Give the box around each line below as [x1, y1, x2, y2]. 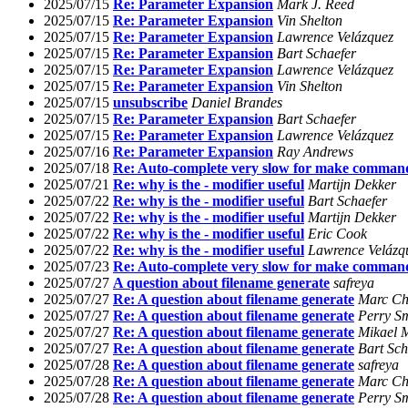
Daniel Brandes [191, 94, 282, 110]
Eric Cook [308, 225, 367, 241]
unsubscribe [113, 94, 188, 110]
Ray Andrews [277, 143, 353, 159]
